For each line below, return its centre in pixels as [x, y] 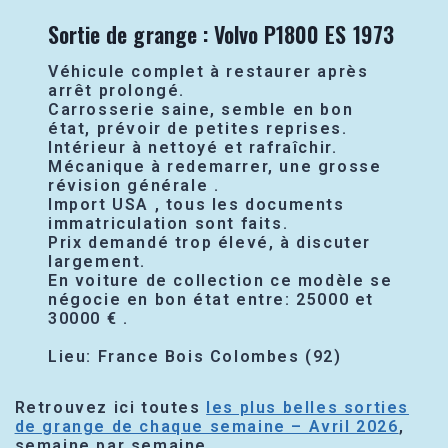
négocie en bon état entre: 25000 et [211, 299]
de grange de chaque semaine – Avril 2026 [206, 426]
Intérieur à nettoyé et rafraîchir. [193, 147]
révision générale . [134, 185]
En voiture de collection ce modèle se [220, 280]
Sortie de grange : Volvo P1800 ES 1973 [221, 34]
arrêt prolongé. [117, 90]
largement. [97, 261]
